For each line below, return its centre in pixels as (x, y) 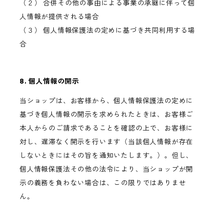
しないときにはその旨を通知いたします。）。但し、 (107, 156)
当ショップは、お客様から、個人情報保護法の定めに (107, 101)
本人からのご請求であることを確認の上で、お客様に (107, 128)
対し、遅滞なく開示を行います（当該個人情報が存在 (107, 142)
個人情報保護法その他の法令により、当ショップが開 (107, 169)
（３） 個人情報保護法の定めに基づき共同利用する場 (107, 31)
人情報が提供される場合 (59, 17)
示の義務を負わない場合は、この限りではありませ (103, 183)
